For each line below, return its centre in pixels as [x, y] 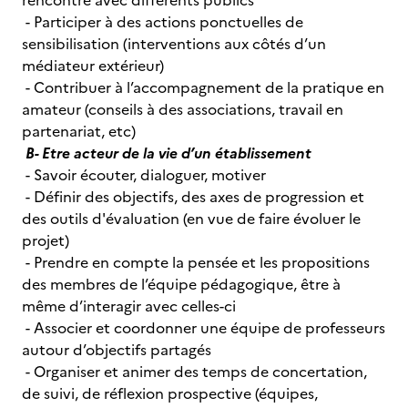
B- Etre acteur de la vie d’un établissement [168, 153]
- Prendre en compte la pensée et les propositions [196, 262]
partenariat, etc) [79, 131]
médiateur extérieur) [93, 66]
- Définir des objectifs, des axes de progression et [193, 197]
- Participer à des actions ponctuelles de [163, 22]
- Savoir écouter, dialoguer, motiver [144, 175]
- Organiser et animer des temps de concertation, [194, 372]
